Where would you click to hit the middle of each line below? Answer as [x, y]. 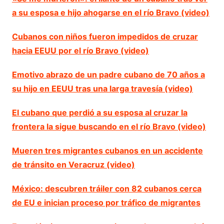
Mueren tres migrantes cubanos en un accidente [107, 150]
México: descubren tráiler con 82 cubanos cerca [106, 188]
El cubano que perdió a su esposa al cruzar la [99, 112]
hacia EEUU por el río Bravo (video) [80, 50]
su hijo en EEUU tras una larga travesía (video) [102, 88]
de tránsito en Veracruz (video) [73, 164]
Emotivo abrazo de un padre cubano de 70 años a [108, 74]
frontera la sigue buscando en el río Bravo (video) [109, 126]
